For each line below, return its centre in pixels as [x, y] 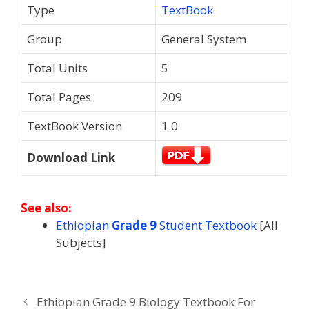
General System [204, 39]
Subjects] [81, 242]
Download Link [71, 157]
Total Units [57, 68]
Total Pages [59, 97]
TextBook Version [74, 126]
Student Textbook [207, 225]
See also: [46, 208]
